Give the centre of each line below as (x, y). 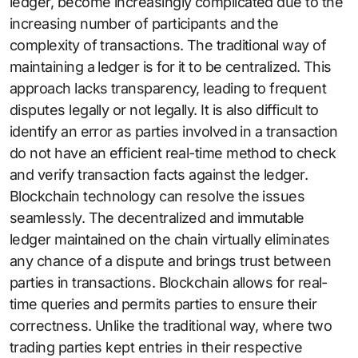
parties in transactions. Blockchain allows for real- (169, 283)
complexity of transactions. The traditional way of (168, 46)
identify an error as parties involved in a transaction (174, 132)
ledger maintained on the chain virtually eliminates (170, 240)
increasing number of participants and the (144, 24)
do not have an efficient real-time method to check (173, 153)
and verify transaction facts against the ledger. (159, 175)
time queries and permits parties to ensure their (163, 304)
